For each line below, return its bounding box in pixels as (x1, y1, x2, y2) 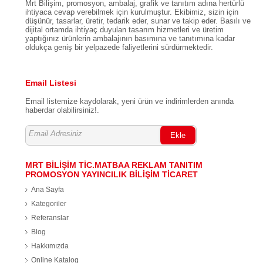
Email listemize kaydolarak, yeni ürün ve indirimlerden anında (25, 96, 234, 106)
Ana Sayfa (31, 185, 64, 194)
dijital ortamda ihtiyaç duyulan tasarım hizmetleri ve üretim (25, 25, 224, 34)
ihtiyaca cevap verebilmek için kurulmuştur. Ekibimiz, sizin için (25, 7, 238, 16)
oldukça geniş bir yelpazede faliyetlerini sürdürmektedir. (25, 42, 213, 52)
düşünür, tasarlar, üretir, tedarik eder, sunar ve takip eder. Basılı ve (25, 16, 251, 25)
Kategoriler (31, 199, 66, 208)
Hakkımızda (31, 241, 69, 250)
